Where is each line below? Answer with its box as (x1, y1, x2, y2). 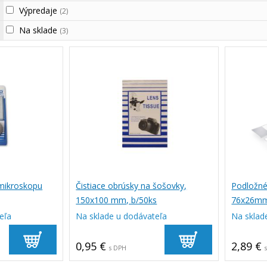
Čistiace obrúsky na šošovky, (76, 180, 187, 191)
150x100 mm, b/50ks (76, 194, 157, 206)
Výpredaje (18, 5, 60, 16)
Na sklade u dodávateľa (76, 210, 167, 222)
